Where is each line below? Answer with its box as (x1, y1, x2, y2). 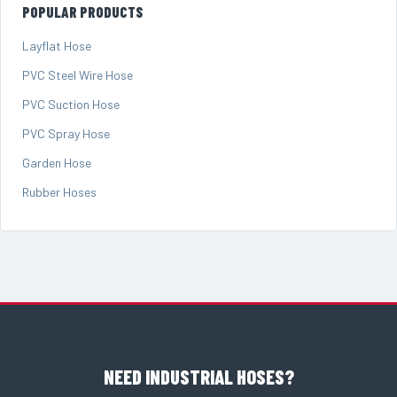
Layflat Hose (22, 38, 91, 54)
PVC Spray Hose (22, 126, 110, 142)
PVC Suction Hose (22, 97, 120, 113)
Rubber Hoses (22, 184, 97, 200)
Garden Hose (22, 155, 91, 171)
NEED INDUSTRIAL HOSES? (103, 365, 294, 389)
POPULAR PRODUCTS (22, 3, 143, 21)
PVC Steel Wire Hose (22, 67, 133, 83)
